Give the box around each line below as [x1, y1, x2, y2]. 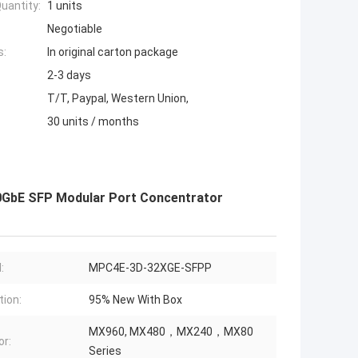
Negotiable [47, 22, 102, 36]
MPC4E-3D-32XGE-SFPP [89, 261, 212, 275]
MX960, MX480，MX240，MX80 [89, 325, 253, 339]
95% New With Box [89, 293, 182, 307]
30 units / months [47, 115, 139, 129]
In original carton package [47, 46, 178, 59]
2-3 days [47, 69, 91, 82]
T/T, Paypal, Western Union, [47, 92, 189, 105]
